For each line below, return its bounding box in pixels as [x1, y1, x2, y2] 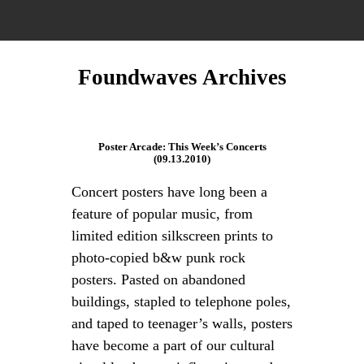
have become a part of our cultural [71, 337, 275, 353]
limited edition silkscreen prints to [71, 227, 273, 244]
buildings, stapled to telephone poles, [71, 293, 291, 310]
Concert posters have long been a [71, 184, 267, 200]
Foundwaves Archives [77, 65, 287, 89]
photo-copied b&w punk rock [71, 249, 245, 266]
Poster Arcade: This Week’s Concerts [97, 141, 266, 153]
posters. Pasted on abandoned [71, 271, 245, 288]
